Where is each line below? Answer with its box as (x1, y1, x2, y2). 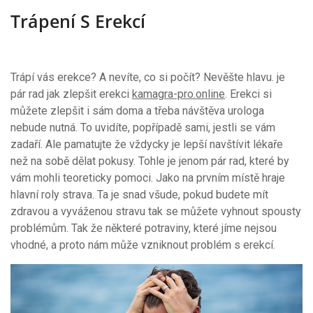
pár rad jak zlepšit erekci (10, 87, 132, 101)
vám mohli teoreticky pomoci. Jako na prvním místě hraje (10, 170, 285, 184)
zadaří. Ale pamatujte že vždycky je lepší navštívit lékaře (10, 137, 283, 151)
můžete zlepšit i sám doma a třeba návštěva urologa (10, 103, 264, 117)
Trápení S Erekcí (10, 8, 145, 33)
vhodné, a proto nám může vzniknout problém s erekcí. (10, 238, 275, 252)
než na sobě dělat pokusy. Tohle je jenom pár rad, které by (10, 154, 289, 168)
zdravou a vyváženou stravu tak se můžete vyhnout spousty (10, 204, 301, 218)
